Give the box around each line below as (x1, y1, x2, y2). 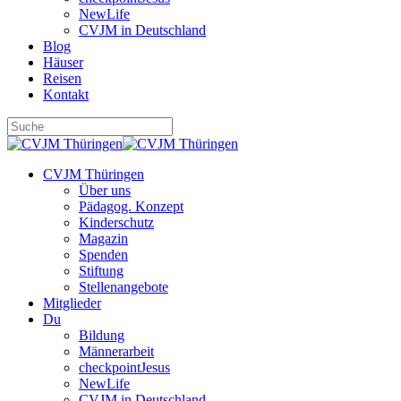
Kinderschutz (79, 215, 154, 230)
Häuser (43, 55, 83, 70)
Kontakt (43, 87, 89, 102)
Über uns (79, 183, 131, 198)
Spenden (79, 247, 128, 262)
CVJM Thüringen (43, 166, 144, 182)
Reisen (43, 71, 81, 86)
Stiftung (79, 263, 124, 278)
